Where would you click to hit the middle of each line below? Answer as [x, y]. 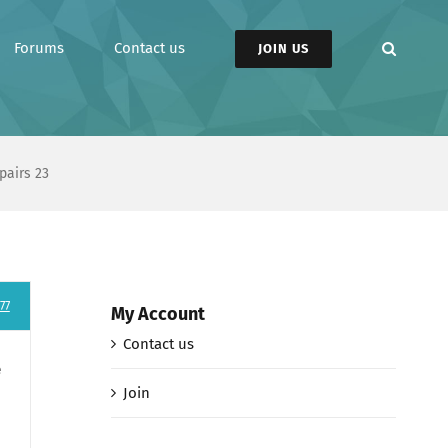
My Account [157, 313]
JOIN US [283, 48]
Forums [39, 48]
